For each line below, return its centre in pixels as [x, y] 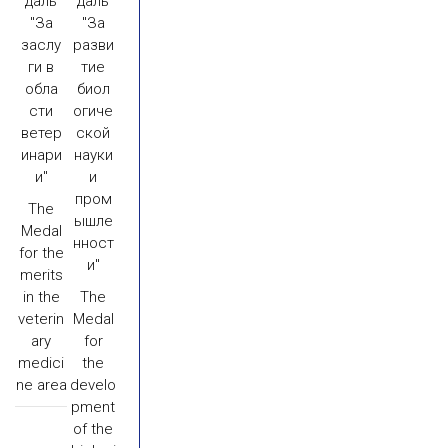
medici [41, 363]
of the [93, 429]
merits [41, 275]
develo [93, 385]
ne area [41, 385]
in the [41, 297]
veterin [41, 319]
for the [41, 253]
